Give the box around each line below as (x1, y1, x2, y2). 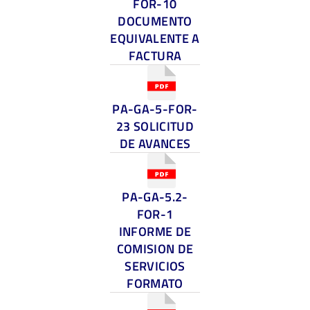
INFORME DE (118, 222, 192, 241)
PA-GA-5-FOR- (112, 99, 198, 118)
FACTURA (128, 46, 182, 65)
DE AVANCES (119, 134, 191, 153)
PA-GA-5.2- (122, 188, 188, 207)
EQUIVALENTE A (110, 28, 200, 48)
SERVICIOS (125, 257, 185, 276)
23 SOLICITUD (116, 116, 194, 136)
